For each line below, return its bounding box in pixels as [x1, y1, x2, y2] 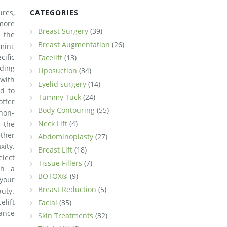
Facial [37, 198, 57, 207]
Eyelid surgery [37, 79, 86, 89]
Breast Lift [37, 145, 72, 155]
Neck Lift [37, 119, 67, 128]
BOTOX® [37, 171, 68, 181]
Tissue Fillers [37, 158, 82, 168]
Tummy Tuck [37, 92, 81, 102]
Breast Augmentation [37, 40, 110, 49]
